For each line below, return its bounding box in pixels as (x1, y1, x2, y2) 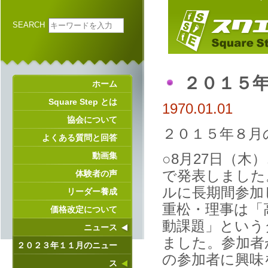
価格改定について (50, 205, 117, 214)
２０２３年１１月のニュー (17, 240, 117, 250)
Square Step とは (48, 97, 117, 106)
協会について (67, 115, 117, 124)
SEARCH (13, 20, 45, 29)
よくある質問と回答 (42, 133, 117, 142)
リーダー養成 (67, 187, 117, 196)
